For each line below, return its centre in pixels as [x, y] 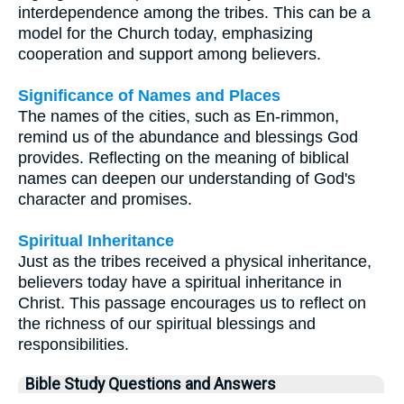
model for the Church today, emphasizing [165, 33]
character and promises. [105, 199]
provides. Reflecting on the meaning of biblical [184, 157]
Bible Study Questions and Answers [151, 384]
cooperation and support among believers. [170, 54]
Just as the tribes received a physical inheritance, [195, 261]
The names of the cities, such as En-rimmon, [179, 116]
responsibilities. [73, 344]
